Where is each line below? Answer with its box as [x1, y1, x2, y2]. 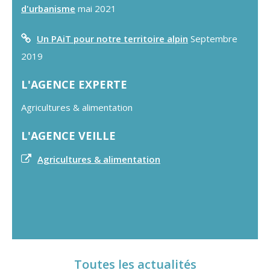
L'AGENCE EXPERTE [21, 77, 127, 92]
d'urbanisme [21, 2, 75, 15]
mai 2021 [75, 2, 116, 15]
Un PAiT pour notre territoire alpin [37, 33, 188, 45]
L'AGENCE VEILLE [21, 128, 116, 143]
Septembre [188, 33, 237, 45]
